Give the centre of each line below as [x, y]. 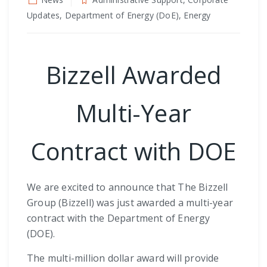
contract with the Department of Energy [119, 218]
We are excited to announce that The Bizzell [128, 187]
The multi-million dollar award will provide [123, 258]
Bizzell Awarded [133, 74]
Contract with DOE [133, 151]
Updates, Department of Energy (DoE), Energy [119, 15]
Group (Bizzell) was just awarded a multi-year [130, 202]
